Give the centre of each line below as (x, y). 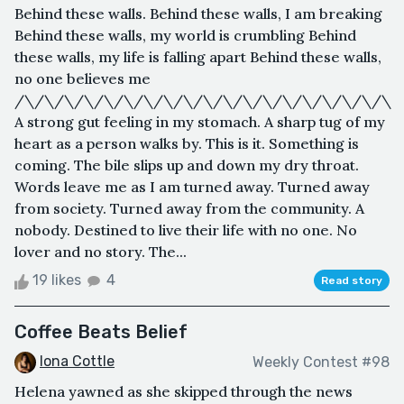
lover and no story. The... (101, 252)
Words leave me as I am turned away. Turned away (192, 187)
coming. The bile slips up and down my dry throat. (187, 165)
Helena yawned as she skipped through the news (184, 392)
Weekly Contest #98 (321, 362)
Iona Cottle (77, 362)
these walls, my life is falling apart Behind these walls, (198, 57)
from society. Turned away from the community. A (189, 209)
